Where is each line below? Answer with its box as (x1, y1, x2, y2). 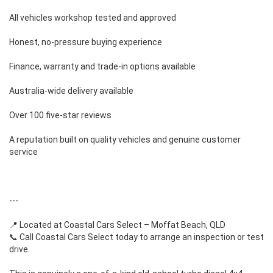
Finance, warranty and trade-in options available (9, 61, 196, 71)
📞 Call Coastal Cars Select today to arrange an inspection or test (9, 232, 264, 242)
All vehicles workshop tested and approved (9, 12, 176, 23)
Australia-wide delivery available (9, 85, 133, 96)
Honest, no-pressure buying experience (9, 37, 162, 47)
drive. (9, 244, 30, 254)
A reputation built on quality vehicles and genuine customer (9, 134, 241, 144)
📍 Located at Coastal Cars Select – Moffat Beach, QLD (9, 219, 225, 230)
